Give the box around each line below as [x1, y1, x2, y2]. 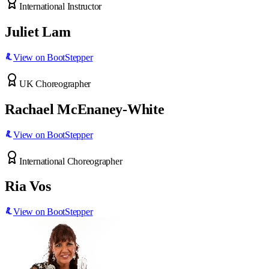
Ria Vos [5, 178, 51, 195]
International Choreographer [19, 156, 122, 166]
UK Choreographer [19, 78, 91, 89]
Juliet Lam [5, 23, 71, 40]
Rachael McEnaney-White [5, 101, 165, 117]
